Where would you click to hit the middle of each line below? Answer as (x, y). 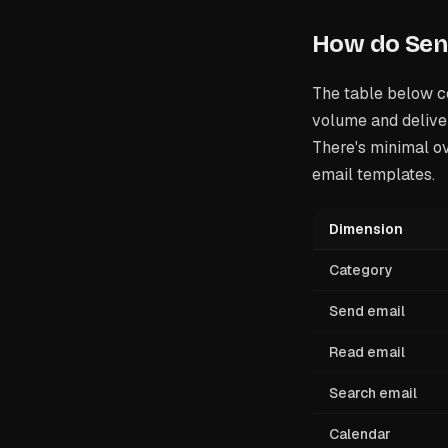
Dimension (366, 229)
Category (361, 270)
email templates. (373, 174)
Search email (373, 393)
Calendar (360, 434)
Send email (367, 311)
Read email (367, 352)
